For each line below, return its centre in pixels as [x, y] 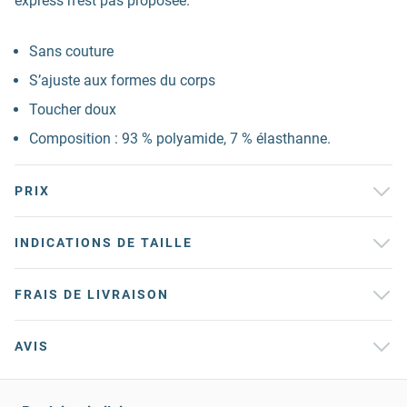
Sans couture [71, 51]
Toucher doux [73, 109]
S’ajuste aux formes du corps [122, 80]
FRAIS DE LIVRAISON [92, 294]
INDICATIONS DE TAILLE [104, 243]
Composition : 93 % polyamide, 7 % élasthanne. [180, 139]
